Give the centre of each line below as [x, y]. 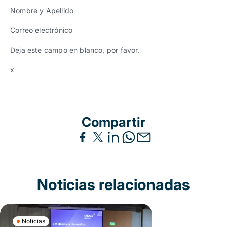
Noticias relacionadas [113, 184]
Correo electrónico [42, 30]
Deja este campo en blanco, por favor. [75, 50]
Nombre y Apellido [42, 10]
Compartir [113, 122]
